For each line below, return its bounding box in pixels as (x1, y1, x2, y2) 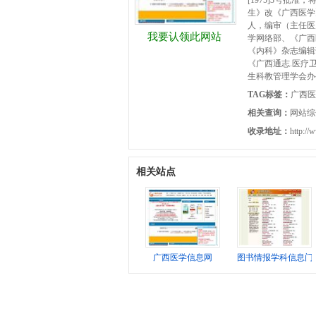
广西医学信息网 (153, 253, 212, 262)
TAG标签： (248, 90, 291, 99)
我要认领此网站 (147, 31, 221, 42)
